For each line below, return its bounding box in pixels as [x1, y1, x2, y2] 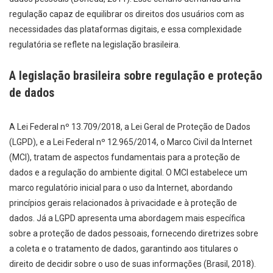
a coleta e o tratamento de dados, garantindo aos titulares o [9, 244, 238, 254]
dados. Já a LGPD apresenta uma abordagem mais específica [9, 213, 245, 224]
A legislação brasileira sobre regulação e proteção [9, 69, 262, 83]
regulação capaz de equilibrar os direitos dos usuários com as [9, 9, 244, 19]
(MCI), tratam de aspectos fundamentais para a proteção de [9, 152, 240, 163]
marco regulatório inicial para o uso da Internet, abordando [9, 183, 233, 193]
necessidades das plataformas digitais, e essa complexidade [9, 24, 242, 34]
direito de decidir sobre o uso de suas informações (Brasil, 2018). [9, 259, 256, 269]
